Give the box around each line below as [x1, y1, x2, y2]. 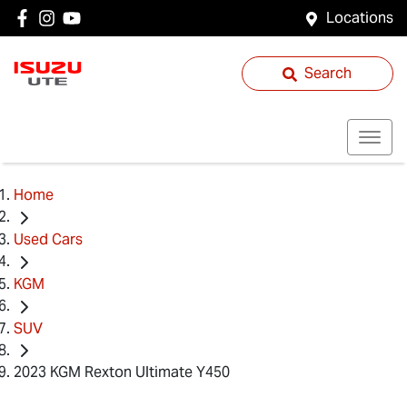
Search [304, 64, 352, 83]
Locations [326, 8, 393, 27]
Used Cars [14, 229, 83, 249]
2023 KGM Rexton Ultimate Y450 [14, 362, 230, 382]
